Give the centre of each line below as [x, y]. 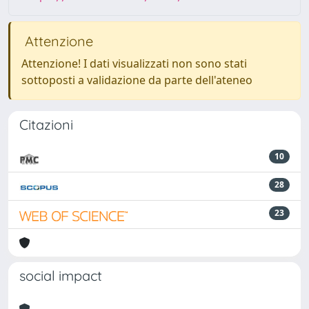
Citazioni [46, 124]
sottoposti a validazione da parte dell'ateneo [137, 80]
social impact [61, 276]
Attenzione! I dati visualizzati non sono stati [134, 63]
